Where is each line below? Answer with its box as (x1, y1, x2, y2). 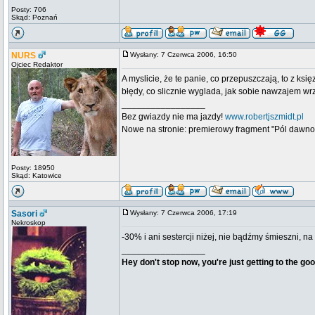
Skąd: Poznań (11, 13, 58, 21)
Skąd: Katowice (11, 172, 62, 179)
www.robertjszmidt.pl (225, 112, 304, 122)
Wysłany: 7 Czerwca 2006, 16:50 (130, 51, 243, 58)
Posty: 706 (11, 6, 46, 13)
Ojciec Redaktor (11, 60, 63, 68)
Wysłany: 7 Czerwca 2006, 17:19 (130, 209, 243, 217)
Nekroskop (11, 219, 46, 226)
